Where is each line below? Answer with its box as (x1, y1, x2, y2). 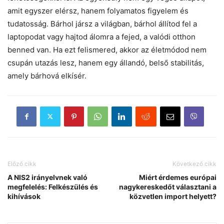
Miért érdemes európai (139, 172, 216, 181)
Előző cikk (7, 159, 36, 167)
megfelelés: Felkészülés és (7, 182, 98, 191)
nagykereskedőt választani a (119, 182, 216, 191)
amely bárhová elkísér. (7, 70, 86, 80)
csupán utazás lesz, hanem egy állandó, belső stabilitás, (7, 57, 204, 67)
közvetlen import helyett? (129, 191, 216, 200)
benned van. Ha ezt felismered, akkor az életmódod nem (7, 44, 206, 54)
